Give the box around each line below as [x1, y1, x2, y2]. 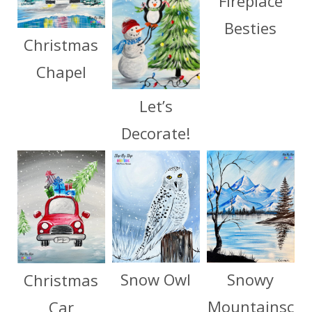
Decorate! [121, 122, 191, 143]
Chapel [36, 61, 86, 83]
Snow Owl [120, 268, 192, 290]
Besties [224, 17, 277, 39]
